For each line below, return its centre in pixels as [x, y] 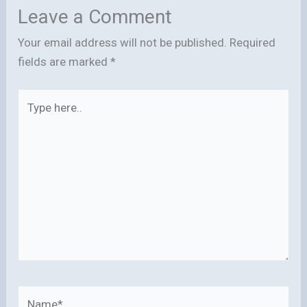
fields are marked [64, 62]
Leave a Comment [95, 17]
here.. [32, 117]
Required [253, 43]
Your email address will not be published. [123, 43]
